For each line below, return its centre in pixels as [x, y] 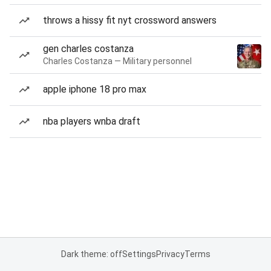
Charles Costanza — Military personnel [117, 61]
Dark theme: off [91, 254]
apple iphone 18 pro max [95, 89]
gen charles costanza [88, 49]
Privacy [170, 254]
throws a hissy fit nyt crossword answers [130, 20]
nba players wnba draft [92, 121]
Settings [139, 254]
